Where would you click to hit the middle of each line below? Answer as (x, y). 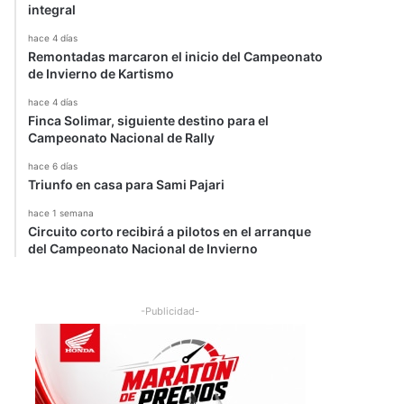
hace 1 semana (61, 213)
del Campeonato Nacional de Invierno (143, 248)
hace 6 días (53, 166)
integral (52, 9)
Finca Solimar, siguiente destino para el (148, 120)
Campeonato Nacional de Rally (121, 138)
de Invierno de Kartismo (101, 73)
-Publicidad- (170, 311)
